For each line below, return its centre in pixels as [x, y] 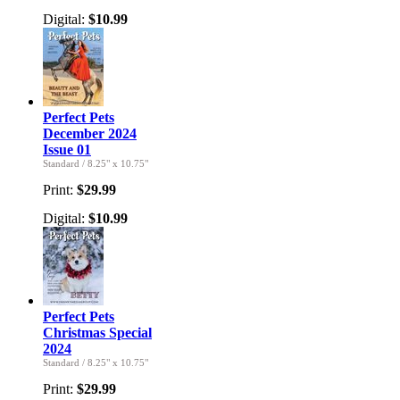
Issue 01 [67, 150]
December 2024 [90, 134]
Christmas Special [97, 333]
